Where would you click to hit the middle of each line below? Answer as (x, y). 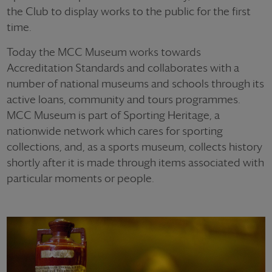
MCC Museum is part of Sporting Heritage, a (113, 115)
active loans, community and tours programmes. (124, 99)
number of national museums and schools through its (135, 83)
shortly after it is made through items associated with (135, 162)
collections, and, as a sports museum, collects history (134, 147)
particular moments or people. (80, 178)
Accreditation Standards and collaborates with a (123, 68)
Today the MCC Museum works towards (104, 52)
